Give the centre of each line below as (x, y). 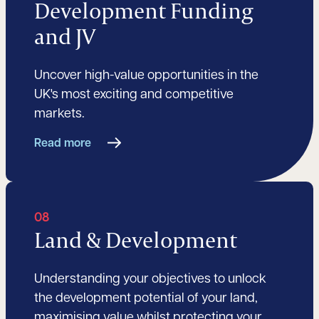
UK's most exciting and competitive (134, 95)
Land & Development (136, 240)
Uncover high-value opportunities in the (146, 76)
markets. (59, 115)
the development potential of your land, (146, 299)
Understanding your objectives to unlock (150, 280)
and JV (65, 36)
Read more (63, 144)
